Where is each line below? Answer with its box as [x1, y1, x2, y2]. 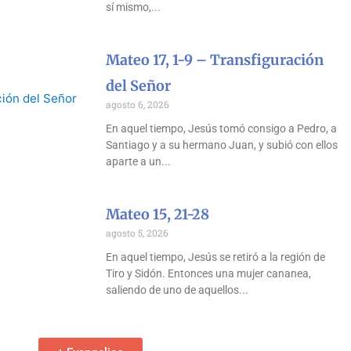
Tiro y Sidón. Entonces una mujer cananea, [106, 267, 312, 280]
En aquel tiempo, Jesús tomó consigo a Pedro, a [106, 122, 338, 136]
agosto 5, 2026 [106, 226, 169, 240]
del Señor [106, 77, 172, 96]
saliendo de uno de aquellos [106, 284, 240, 297]
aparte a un [106, 155, 162, 168]
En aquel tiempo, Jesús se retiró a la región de [106, 251, 326, 264]
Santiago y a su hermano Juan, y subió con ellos [106, 139, 338, 152]
